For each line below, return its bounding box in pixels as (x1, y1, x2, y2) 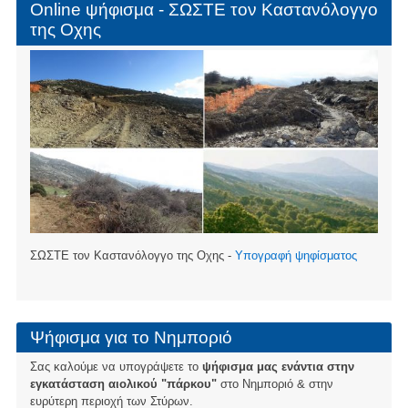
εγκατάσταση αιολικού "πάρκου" (29, 376, 217, 391)
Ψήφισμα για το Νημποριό (29, 327, 232, 347)
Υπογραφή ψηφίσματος (234, 249, 357, 263)
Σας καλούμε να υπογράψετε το (29, 359, 202, 373)
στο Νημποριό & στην (216, 376, 333, 391)
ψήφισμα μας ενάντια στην (201, 359, 354, 373)
